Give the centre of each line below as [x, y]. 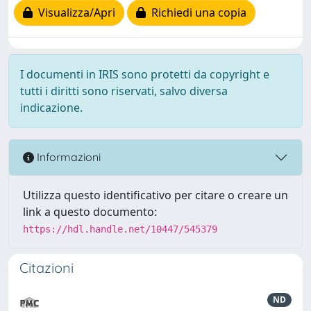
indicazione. [51, 107]
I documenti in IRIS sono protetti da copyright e [145, 74]
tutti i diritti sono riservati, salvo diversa [124, 91]
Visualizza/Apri [74, 13]
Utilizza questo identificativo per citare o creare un [155, 195]
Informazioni [67, 157]
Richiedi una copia [196, 13]
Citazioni [47, 267]
